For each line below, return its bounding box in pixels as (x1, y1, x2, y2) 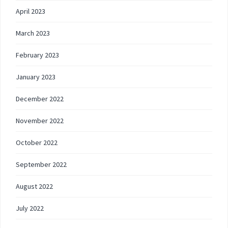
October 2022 (16, 138, 58, 147)
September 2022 (16, 160, 67, 169)
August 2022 (16, 182, 53, 191)
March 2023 (16, 28, 50, 38)
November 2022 (16, 116, 64, 125)
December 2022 (16, 94, 64, 103)
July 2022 (16, 204, 44, 213)
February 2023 (16, 50, 59, 60)
